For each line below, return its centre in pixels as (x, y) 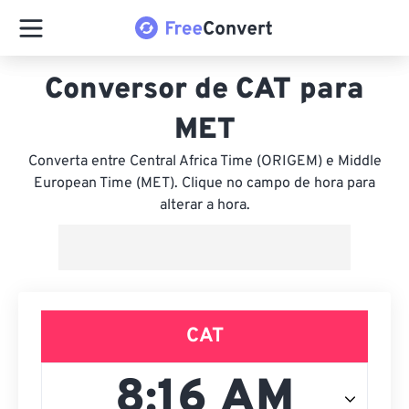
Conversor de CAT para (204, 90)
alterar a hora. (204, 205)
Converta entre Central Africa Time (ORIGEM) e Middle (204, 162)
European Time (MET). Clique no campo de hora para (204, 184)
